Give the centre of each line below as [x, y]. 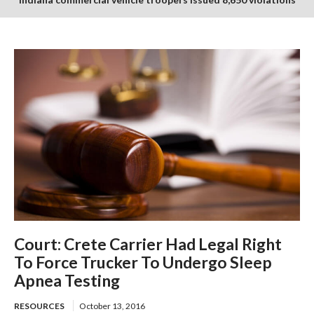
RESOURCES [39, 306]
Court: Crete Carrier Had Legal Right [148, 244]
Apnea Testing [67, 280]
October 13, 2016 [112, 306]
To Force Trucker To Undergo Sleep [143, 262]
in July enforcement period [157, 28]
